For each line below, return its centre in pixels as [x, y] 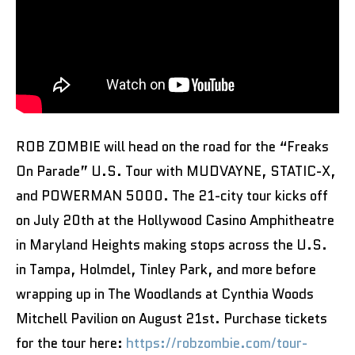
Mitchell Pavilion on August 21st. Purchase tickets [172, 318]
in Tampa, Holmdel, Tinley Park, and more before [166, 269]
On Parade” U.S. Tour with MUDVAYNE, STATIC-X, [176, 171]
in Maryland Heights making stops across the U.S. [172, 244]
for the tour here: [71, 343]
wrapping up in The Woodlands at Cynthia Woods [165, 294]
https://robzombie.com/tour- [217, 343]
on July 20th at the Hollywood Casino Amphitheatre [175, 220]
